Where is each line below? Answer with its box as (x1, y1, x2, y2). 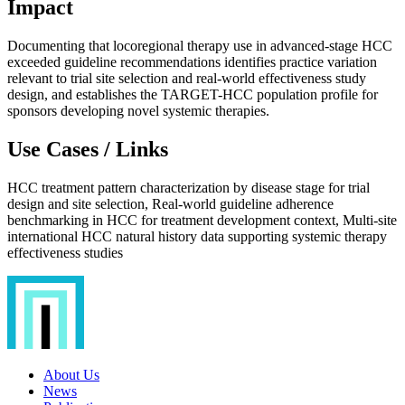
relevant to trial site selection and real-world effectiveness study (7, 71, 366, 87)
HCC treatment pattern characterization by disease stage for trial (7, 180, 370, 196)
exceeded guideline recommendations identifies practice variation (7, 54, 377, 71)
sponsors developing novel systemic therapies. (7, 103, 269, 119)
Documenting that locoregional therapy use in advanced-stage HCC (7, 38, 392, 54)
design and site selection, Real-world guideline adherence (7, 196, 334, 212)
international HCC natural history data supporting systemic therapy (7, 229, 387, 245)
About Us (43, 367, 99, 383)
